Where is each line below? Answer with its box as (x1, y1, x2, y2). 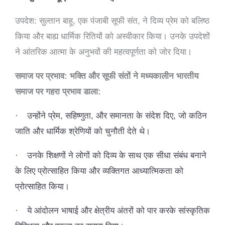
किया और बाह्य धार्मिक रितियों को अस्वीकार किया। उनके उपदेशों (15, 31, 210, 41)
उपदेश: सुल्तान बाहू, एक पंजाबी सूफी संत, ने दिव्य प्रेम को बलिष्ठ (15, 16, 209, 26)
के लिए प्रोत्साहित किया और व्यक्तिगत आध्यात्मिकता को (15, 166, 183, 176)
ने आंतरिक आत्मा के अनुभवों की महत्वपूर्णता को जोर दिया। (15, 47, 192, 57)
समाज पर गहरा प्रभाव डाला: (15, 86, 101, 96)
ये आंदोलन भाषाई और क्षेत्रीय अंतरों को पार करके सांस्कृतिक (27, 205, 210, 215)
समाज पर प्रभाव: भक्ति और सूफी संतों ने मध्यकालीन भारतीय (15, 71, 198, 81)
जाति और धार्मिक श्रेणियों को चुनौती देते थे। (15, 126, 150, 136)
